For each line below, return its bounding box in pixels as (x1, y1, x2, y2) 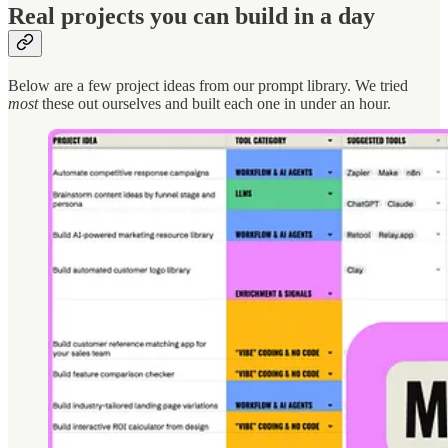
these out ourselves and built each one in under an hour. (42, 94, 391, 112)
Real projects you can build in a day (8, 2, 375, 29)
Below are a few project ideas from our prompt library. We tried (8, 76, 408, 94)
